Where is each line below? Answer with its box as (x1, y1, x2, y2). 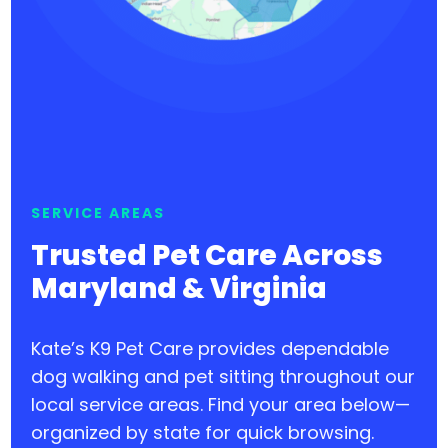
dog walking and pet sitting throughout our (31, 364, 416, 390)
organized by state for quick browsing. (31, 420, 375, 446)
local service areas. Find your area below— (31, 392, 411, 418)
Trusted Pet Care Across (31, 236, 384, 276)
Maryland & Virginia (31, 269, 328, 309)
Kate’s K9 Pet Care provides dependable (31, 336, 390, 362)
